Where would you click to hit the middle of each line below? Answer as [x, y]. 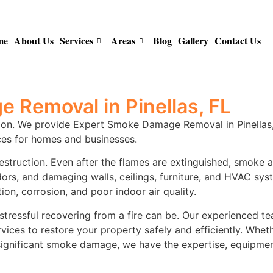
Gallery [193, 41]
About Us [34, 41]
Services [76, 41]
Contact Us [238, 41]
